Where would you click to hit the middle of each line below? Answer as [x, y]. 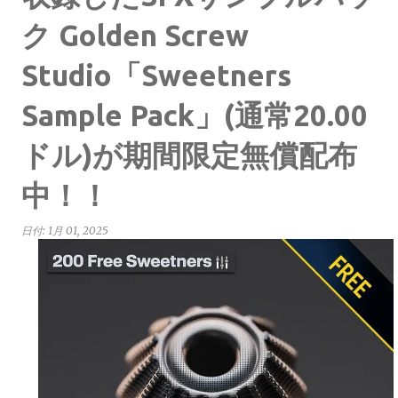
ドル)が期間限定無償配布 [189, 155]
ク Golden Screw [135, 35]
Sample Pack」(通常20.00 [195, 115]
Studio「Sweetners [156, 75]
